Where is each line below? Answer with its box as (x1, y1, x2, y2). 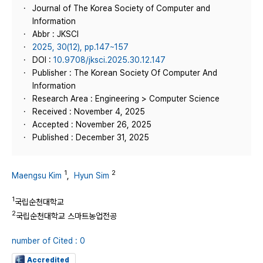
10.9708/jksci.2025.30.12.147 (53, 55, 166, 65)
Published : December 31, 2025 (32, 133, 149, 142)
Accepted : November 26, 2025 (32, 120, 151, 129)
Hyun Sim (74, 170, 109, 180)
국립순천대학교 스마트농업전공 (16, 211, 117, 221)
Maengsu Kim (12, 170, 62, 180)
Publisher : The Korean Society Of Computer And (32, 68, 217, 77)
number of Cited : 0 (12, 235, 85, 245)
